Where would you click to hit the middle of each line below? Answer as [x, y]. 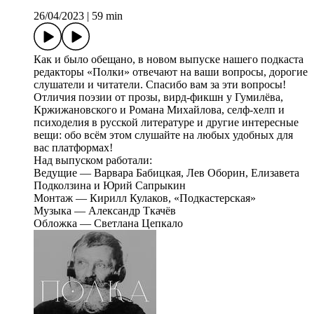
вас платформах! [73, 148]
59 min [107, 16]
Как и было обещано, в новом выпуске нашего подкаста [169, 60]
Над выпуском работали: [93, 161]
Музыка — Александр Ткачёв [105, 211]
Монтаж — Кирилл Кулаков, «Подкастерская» [145, 198]
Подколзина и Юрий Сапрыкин [110, 186]
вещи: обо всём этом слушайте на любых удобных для [163, 135]
